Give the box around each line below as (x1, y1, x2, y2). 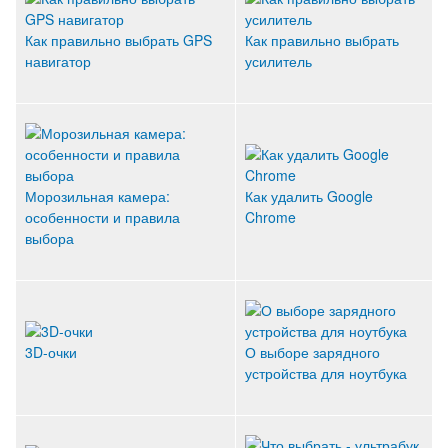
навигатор (25, 50, 91, 71)
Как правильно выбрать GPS (25, 29, 212, 50)
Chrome (245, 206, 296, 227)
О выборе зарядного (245, 341, 380, 362)
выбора (25, 227, 74, 248)
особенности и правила (25, 206, 180, 227)
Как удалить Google (245, 185, 373, 206)
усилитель (245, 50, 312, 71)
